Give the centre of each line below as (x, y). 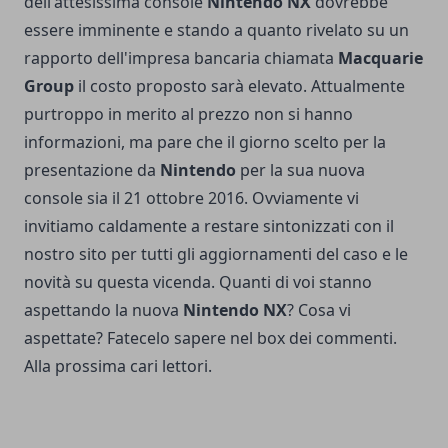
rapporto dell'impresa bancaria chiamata (181, 58)
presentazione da (90, 170)
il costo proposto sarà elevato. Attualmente (239, 86)
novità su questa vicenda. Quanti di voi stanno (198, 282)
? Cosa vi (319, 310)
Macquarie (380, 58)
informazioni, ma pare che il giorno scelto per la (205, 142)
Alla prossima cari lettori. (118, 366)
